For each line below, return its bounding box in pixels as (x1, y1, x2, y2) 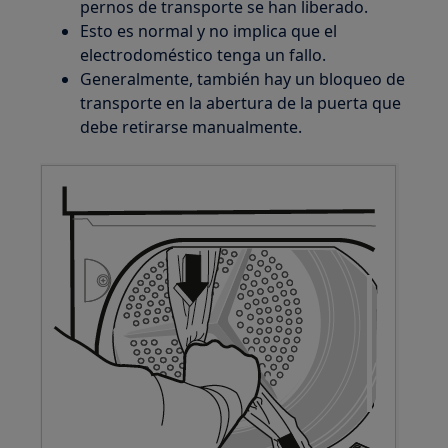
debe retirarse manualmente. (80, 115, 303, 138)
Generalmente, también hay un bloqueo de (80, 67, 406, 90)
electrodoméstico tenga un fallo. (80, 43, 327, 66)
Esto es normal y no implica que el (80, 19, 338, 42)
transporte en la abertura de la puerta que (80, 91, 402, 114)
